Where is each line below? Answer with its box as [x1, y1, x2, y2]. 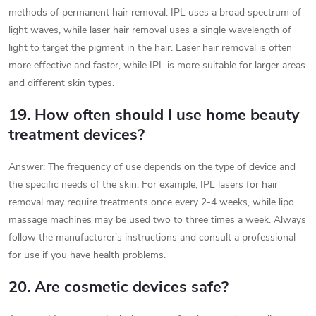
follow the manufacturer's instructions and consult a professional [8, 231, 296, 245]
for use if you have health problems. [8, 248, 166, 262]
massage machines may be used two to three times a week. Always [8, 213, 306, 227]
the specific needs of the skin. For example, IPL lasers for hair [8, 178, 278, 192]
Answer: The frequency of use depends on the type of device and [8, 160, 296, 174]
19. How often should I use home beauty [8, 104, 300, 126]
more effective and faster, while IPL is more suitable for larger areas [8, 59, 305, 73]
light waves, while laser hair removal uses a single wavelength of [8, 23, 291, 37]
